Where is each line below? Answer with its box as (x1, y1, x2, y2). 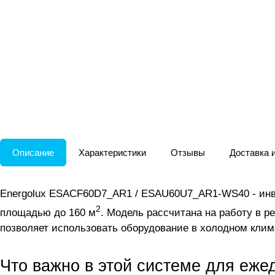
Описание (12, 147, 54, 158)
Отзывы (171, 147, 205, 158)
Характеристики (79, 147, 146, 158)
